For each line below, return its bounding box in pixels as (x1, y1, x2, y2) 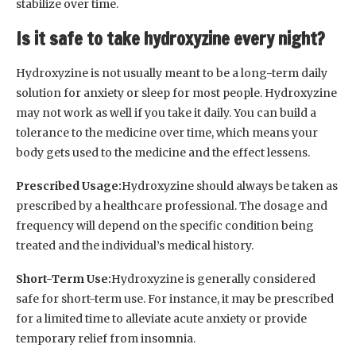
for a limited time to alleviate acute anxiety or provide (16, 311, 307, 327)
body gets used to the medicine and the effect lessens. (16, 145, 310, 161)
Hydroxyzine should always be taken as (122, 179, 338, 194)
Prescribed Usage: (16, 179, 122, 194)
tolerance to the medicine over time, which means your (16, 126, 318, 141)
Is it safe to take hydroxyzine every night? (16, 26, 325, 52)
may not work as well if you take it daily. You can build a (16, 106, 316, 121)
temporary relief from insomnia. (16, 331, 195, 346)
